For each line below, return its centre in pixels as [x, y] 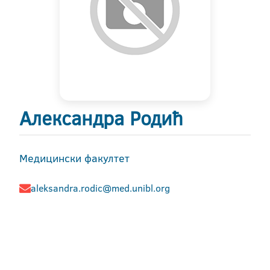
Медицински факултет [74, 158]
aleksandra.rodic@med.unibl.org [100, 188]
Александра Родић [101, 118]
